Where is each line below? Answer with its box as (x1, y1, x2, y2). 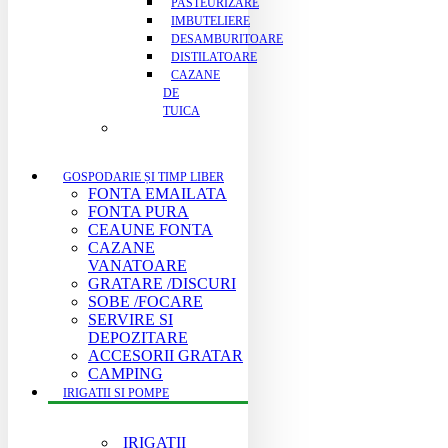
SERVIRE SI (88, 311, 173, 328)
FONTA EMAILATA (88, 185, 227, 202)
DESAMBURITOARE (171, 32, 283, 46)
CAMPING (88, 365, 163, 382)
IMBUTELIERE (171, 14, 250, 28)
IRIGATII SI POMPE (63, 386, 169, 400)
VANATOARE (88, 257, 187, 274)
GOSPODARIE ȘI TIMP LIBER (63, 170, 224, 184)
